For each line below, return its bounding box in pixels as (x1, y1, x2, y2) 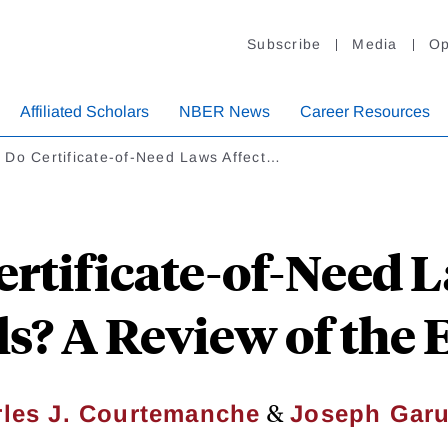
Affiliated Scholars (20, 103, 149, 121)
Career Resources (300, 103, 430, 121)
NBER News (179, 103, 270, 121)
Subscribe (247, 36, 322, 53)
